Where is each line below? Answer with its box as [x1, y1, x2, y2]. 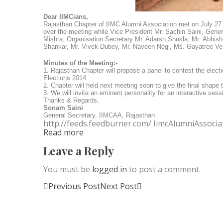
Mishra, [43, 35, 67, 43]
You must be [43, 163, 92, 175]
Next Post [100, 180, 137, 192]
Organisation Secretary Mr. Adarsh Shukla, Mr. [67, 35, 203, 43]
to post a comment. [127, 163, 201, 175]
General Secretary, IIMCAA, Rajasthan [43, 111, 155, 119]
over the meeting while [43, 27, 110, 35]
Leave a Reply [43, 143, 114, 158]
